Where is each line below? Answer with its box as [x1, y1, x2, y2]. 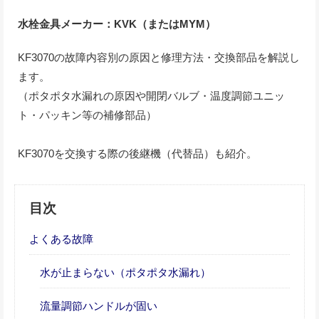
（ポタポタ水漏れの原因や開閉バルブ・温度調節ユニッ [18, 90, 285, 102]
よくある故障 [29, 233, 93, 245]
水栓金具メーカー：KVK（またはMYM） [18, 18, 216, 30]
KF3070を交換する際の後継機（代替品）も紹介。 [18, 147, 257, 159]
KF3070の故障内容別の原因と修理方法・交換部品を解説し [18, 51, 300, 63]
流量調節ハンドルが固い [40, 300, 157, 313]
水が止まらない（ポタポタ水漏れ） [40, 266, 211, 279]
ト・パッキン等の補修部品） [18, 109, 157, 121]
